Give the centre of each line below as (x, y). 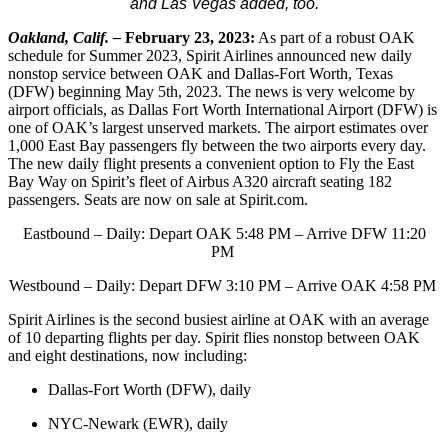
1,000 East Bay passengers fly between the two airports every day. (219, 145)
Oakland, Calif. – (66, 37)
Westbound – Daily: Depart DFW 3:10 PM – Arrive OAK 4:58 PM (224, 285)
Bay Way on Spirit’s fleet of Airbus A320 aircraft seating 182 (200, 181)
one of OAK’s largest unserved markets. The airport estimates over (218, 127)
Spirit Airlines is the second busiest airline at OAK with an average (218, 319)
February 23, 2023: (190, 37)
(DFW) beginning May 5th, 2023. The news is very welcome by (211, 91)
